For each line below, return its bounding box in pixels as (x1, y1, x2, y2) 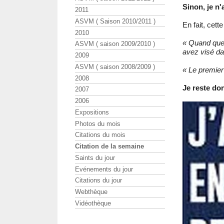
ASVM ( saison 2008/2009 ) (75, 62, 155, 70)
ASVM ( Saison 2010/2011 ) (75, 17, 155, 25)
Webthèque (75, 188, 107, 196)
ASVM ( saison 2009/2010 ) (75, 40, 155, 48)
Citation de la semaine (75, 142, 144, 150)
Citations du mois (75, 131, 125, 139)
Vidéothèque (75, 199, 111, 207)
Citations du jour (75, 176, 122, 184)
